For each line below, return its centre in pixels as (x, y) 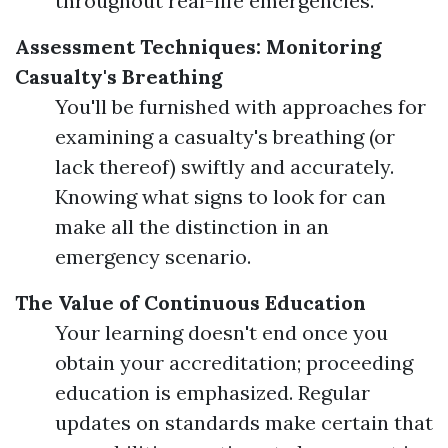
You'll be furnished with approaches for (240, 106)
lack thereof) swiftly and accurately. (224, 166)
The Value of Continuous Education (190, 302)
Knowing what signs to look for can (220, 196)
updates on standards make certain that (244, 422)
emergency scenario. (153, 256)
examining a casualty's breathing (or (225, 136)
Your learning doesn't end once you (221, 332)
